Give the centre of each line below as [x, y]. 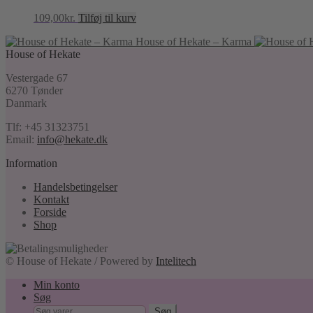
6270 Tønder [34, 91]
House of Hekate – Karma [194, 42]
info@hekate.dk [72, 140]
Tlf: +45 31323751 [48, 127]
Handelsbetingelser [75, 187]
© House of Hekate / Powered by [81, 261]
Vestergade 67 [37, 78]
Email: [21, 140]
